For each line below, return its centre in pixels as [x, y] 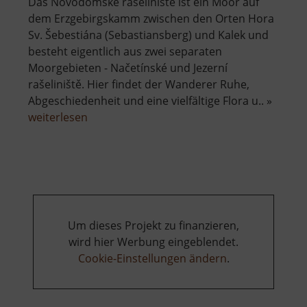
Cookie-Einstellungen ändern [152, 259]
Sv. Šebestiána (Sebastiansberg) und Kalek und [148, 35]
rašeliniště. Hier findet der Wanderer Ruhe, [139, 85]
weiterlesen [58, 118]
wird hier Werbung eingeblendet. [153, 242]
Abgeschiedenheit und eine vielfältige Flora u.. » [150, 101]
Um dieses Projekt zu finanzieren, [153, 226]
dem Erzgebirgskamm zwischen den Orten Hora [151, 19]
